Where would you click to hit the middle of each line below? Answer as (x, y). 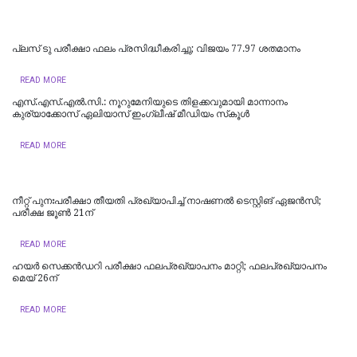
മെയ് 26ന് (35, 278)
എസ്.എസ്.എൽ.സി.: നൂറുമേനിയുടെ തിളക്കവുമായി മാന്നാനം (150, 102)
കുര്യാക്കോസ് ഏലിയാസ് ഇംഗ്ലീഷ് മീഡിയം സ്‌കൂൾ (131, 114)
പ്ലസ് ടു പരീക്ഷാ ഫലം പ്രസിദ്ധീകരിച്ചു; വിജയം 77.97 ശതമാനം (156, 48)
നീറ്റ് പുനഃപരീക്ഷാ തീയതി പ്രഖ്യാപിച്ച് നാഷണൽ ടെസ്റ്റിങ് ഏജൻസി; (167, 200)
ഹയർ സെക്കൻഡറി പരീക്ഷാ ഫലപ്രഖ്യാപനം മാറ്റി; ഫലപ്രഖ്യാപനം (169, 266)
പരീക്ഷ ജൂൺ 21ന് (53, 212)
